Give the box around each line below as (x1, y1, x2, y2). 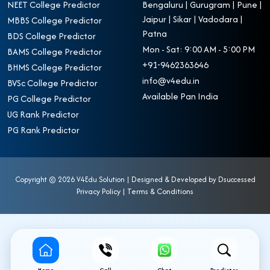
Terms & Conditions (127, 185, 193, 197)
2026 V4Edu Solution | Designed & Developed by (57, 174, 218, 184)
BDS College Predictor (7, 29, 96, 42)
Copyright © (14, 174, 58, 184)
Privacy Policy (77, 185, 121, 197)
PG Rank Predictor (7, 123, 80, 136)
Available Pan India (142, 89, 218, 102)
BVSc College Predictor (7, 76, 98, 89)
